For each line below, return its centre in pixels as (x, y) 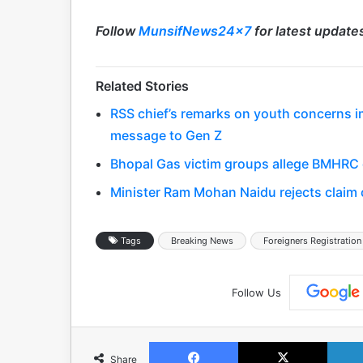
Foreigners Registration (312, 240)
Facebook (262, 342)
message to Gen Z (166, 135)
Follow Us (256, 292)
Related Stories (142, 85)
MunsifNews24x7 (196, 30)
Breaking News (202, 240)
